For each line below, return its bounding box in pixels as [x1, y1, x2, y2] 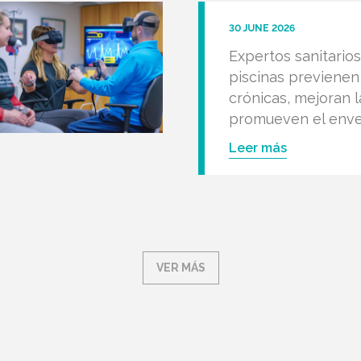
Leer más [229, 140, 288, 156]
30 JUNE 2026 [229, 23, 296, 34]
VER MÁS [156, 261, 205, 274]
